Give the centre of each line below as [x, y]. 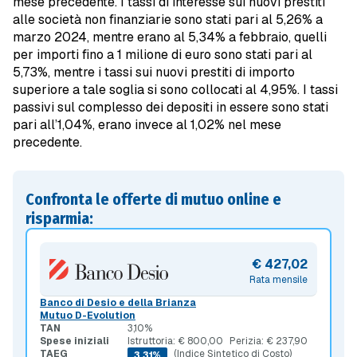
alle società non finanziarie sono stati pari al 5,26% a [168, 20]
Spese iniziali [75, 341]
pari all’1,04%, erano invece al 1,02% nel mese [147, 125]
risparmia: [59, 219]
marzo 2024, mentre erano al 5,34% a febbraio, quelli [170, 37]
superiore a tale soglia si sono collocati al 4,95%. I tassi [175, 90]
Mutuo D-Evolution [88, 316]
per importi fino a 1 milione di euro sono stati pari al [163, 55]
